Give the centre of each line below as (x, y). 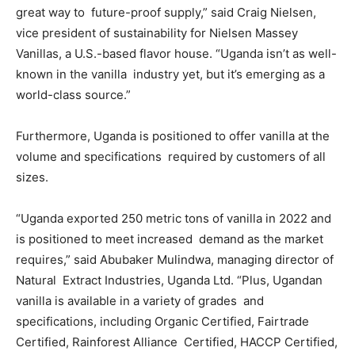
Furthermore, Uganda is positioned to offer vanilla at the (173, 136)
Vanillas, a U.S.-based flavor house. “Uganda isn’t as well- (176, 53)
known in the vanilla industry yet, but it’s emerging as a (170, 74)
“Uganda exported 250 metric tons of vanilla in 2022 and (174, 218)
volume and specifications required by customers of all (171, 157)
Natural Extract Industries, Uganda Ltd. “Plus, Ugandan (169, 280)
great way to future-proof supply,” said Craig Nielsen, (166, 12)
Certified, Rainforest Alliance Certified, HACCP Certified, (177, 342)
